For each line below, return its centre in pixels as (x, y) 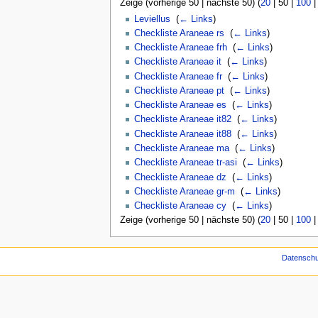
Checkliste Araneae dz (180, 177)
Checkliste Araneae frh (180, 48)
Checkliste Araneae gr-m (184, 191)
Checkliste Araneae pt (179, 91)
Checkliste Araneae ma (181, 148)
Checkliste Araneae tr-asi (185, 163)
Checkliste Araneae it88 (182, 134)
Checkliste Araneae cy (180, 206)
